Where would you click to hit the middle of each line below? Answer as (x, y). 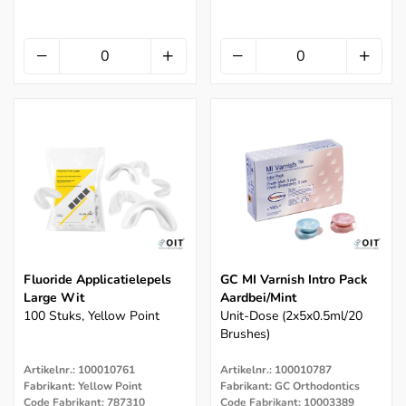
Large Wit (54, 297)
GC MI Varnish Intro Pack (294, 279)
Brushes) (245, 333)
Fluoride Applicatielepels (97, 279)
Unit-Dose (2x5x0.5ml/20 (291, 315)
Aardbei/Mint (258, 297)
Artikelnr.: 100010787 (275, 369)
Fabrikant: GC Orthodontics (290, 386)
